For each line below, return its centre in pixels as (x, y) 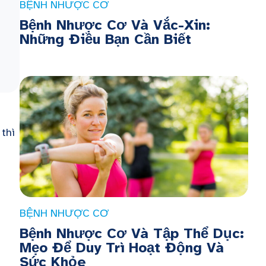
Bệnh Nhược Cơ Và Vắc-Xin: (115, 25)
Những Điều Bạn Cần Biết (105, 39)
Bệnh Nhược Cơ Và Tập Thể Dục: (132, 233)
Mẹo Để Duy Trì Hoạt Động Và (121, 247)
